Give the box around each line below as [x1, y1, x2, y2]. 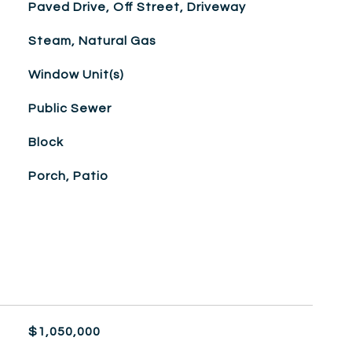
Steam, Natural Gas [27, 35, 156, 47]
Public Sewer [27, 102, 112, 115]
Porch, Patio [27, 170, 108, 182]
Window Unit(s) [27, 68, 124, 81]
